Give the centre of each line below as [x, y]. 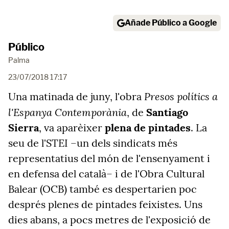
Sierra [24, 128]
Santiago [167, 112]
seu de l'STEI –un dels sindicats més [93, 143]
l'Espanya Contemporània [67, 112]
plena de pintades [146, 128]
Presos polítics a [181, 96]
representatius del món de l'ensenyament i [109, 158]
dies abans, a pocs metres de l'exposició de [109, 220]
